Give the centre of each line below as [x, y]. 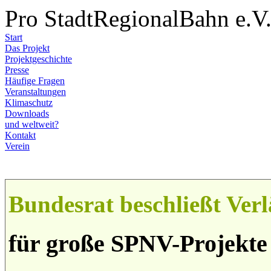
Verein [17, 146]
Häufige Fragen [35, 81]
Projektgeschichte [38, 59]
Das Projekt [27, 48]
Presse [17, 70]
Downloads [27, 113]
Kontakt [20, 135]
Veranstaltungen [35, 92]
